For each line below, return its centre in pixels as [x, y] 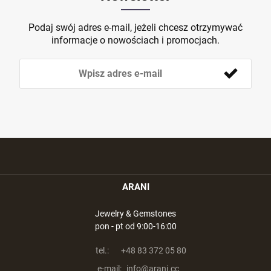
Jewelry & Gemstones [135, 214]
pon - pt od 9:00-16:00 [135, 226]
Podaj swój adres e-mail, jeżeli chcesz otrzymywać [135, 28]
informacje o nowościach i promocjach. [135, 40]
